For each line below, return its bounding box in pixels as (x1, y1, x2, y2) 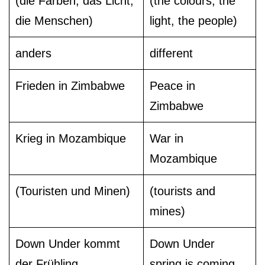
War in (150, 131, 183, 145)
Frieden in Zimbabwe (15, 79, 125, 92)
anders (15, 46, 51, 60)
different (150, 46, 193, 60)
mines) (150, 204, 185, 218)
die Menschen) (15, 14, 93, 27)
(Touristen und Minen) (15, 184, 130, 198)
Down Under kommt (15, 237, 120, 250)
